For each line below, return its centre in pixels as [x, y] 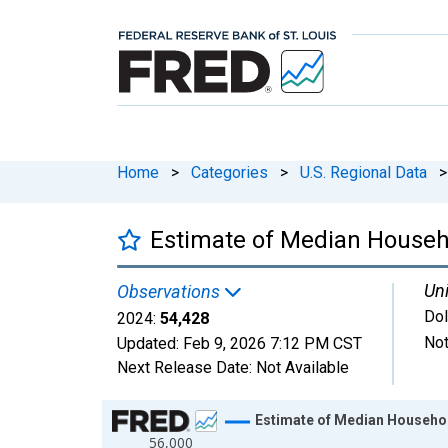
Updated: [150, 343]
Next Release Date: [186, 367]
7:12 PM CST [316, 343]
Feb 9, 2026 [224, 343]
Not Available [302, 367]
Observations [170, 291]
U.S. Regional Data [363, 172]
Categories [229, 172]
